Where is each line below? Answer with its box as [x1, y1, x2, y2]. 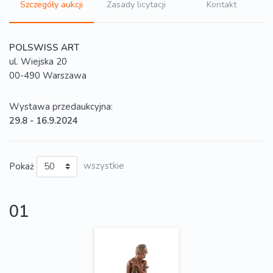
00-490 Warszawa [9, 69, 87, 82]
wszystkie [83, 160, 124, 172]
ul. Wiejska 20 [9, 55, 67, 68]
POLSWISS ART [9, 41, 79, 54]
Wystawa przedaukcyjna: [9, 101, 113, 113]
